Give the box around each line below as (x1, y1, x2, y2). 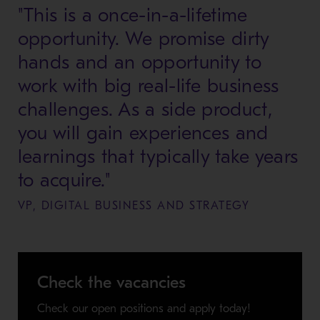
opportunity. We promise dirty (17, 28, 270, 51)
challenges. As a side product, (17, 99, 272, 121)
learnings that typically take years (17, 146, 299, 169)
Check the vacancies (36, 272, 186, 293)
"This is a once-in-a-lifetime (17, 4, 248, 27)
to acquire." (17, 169, 111, 192)
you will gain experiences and (17, 122, 269, 145)
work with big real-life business (17, 75, 279, 98)
